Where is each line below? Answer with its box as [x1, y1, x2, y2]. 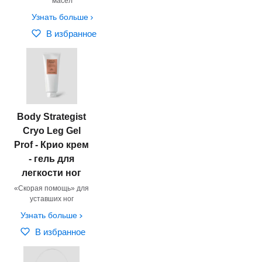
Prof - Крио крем [14, 139, 89, 150]
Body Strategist [17, 111, 87, 122]
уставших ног [29, 194, 74, 203]
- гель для [29, 153, 75, 164]
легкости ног [22, 167, 82, 178]
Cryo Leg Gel [22, 125, 81, 136]
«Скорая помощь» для [14, 184, 89, 192]
